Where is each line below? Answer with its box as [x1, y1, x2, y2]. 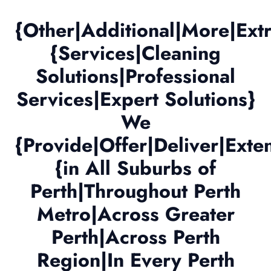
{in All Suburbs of [55, 154, 216, 183]
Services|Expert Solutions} [16, 85, 255, 114]
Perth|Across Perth [51, 223, 220, 252]
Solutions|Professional [36, 62, 235, 91]
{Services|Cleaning [50, 39, 221, 68]
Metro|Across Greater [36, 200, 235, 229]
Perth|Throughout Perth [30, 177, 241, 206]
